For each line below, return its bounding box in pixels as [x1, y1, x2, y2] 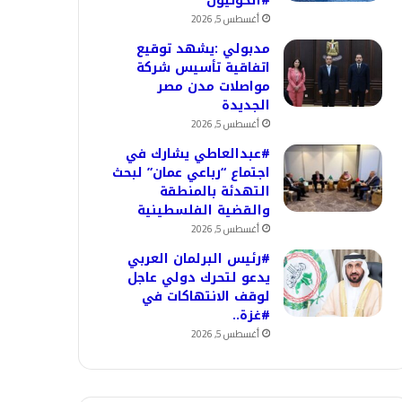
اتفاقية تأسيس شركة [136, 56, 270, 80]
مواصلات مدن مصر [157, 74, 270, 99]
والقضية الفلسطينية [137, 198, 270, 223]
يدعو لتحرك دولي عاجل [127, 266, 270, 290]
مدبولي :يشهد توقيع [136, 37, 270, 61]
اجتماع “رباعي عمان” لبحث [112, 161, 270, 185]
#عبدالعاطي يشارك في [126, 142, 270, 166]
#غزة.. [228, 303, 270, 328]
